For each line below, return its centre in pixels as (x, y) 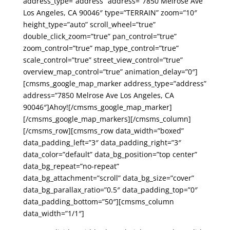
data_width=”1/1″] (53, 213)
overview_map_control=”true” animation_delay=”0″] (110, 72)
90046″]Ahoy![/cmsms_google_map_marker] (97, 107)
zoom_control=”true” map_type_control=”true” (101, 48)
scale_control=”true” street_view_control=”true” (103, 60)
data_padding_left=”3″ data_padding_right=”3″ (102, 142)
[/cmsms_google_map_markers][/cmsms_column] (107, 119)
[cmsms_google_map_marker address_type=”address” (114, 83)
